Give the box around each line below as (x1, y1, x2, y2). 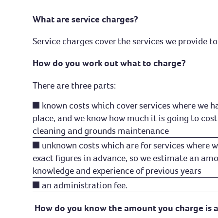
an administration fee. (42, 179, 128, 191)
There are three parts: (33, 79, 116, 91)
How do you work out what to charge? (33, 57, 186, 69)
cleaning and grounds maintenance (33, 125, 169, 136)
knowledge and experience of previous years (33, 164, 202, 176)
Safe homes (40, 5, 85, 17)
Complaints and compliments (40, 21, 155, 33)
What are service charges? (33, 14, 143, 25)
